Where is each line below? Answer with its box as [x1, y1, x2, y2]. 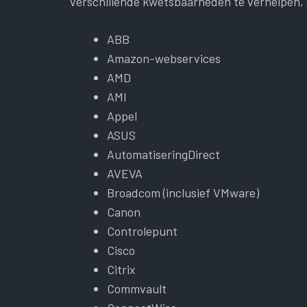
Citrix [107, 261, 136, 277]
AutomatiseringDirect [107, 146, 220, 162]
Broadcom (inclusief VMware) [107, 184, 259, 200]
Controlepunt [107, 223, 177, 238]
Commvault [107, 280, 167, 296]
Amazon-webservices [107, 50, 221, 66]
